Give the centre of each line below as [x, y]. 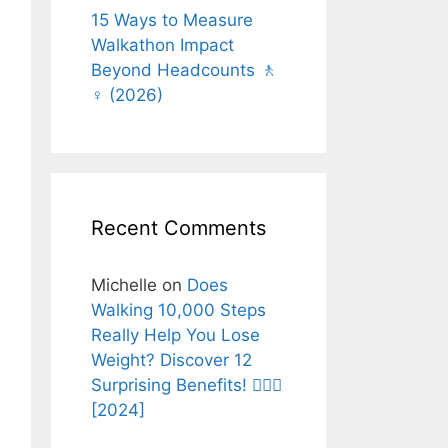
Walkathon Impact [162, 44]
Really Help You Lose [175, 334]
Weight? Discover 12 [171, 359]
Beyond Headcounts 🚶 [184, 69]
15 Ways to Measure [172, 19]
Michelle [124, 284]
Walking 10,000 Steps [178, 309]
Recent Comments [178, 227]
